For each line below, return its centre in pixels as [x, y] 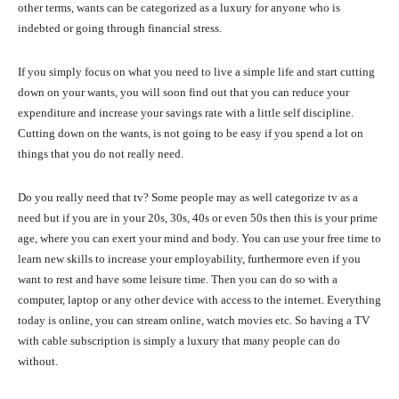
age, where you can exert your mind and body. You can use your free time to [199, 239]
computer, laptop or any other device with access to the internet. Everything [199, 300]
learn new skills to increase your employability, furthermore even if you [189, 259]
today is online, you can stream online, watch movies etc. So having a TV [194, 321]
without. [38, 362]
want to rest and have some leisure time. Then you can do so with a [178, 280]
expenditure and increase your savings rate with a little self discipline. [186, 113]
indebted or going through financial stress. [120, 28]
